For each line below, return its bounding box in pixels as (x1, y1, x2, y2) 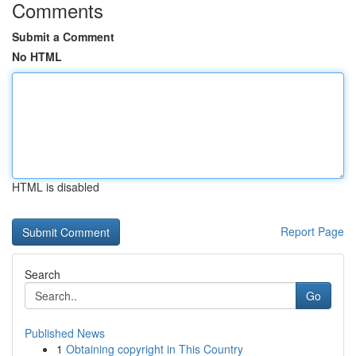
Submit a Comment (12, 29, 114, 44)
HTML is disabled (12, 179, 99, 195)
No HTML (12, 48, 62, 64)
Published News (25, 325, 105, 341)
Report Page (281, 223, 344, 239)
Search (25, 266, 60, 282)
